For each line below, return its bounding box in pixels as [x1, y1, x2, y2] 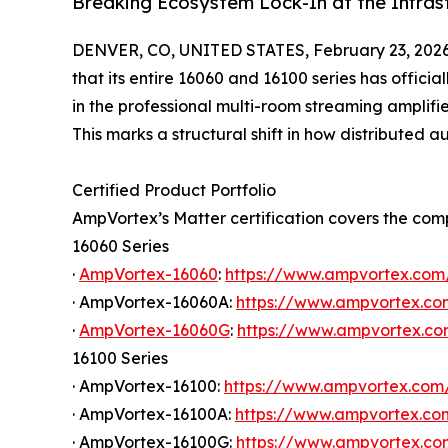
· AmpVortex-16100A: [72, 403, 235, 424]
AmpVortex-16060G [79, 319, 230, 340]
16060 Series [72, 235, 169, 256]
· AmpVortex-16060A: [72, 291, 236, 312]
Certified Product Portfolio [72, 179, 276, 200]
